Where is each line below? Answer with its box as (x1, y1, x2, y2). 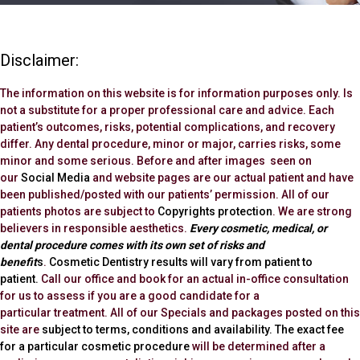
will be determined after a (190, 339, 325, 353)
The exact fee (275, 322, 344, 336)
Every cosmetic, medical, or (190, 221, 327, 235)
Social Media (18, 170, 90, 184)
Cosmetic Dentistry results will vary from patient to (49, 255, 313, 268)
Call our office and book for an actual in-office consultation (39, 272, 349, 285)
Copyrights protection (157, 204, 272, 218)
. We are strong (272, 204, 352, 218)
